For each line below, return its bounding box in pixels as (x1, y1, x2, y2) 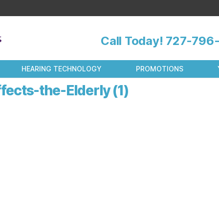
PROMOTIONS (135, 65, 183, 73)
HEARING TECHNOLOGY (22, 65, 102, 73)
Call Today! (101, 33, 166, 48)
